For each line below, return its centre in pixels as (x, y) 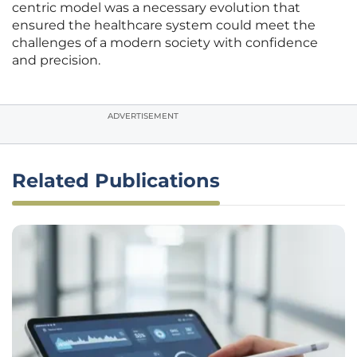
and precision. (56, 61)
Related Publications (116, 181)
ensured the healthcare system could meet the (164, 25)
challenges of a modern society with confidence (165, 43)
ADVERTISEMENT (143, 116)
